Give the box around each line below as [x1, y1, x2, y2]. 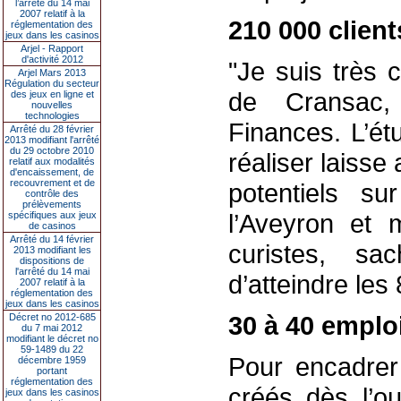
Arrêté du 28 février [10, 124, 94, 134]
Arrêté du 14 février [10, 234, 94, 244]
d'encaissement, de [10, 166, 94, 177]
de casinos [28, 220, 76, 231]
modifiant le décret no [5, 333, 98, 344]
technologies [24, 110, 80, 121]
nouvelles [31, 99, 73, 110]
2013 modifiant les [13, 244, 91, 255]
